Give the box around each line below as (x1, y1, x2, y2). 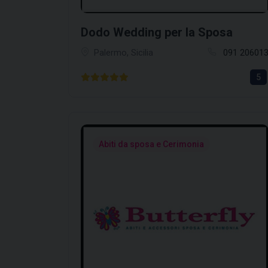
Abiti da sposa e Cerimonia (99, 139, 204, 149)
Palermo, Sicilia (94, 47, 153, 58)
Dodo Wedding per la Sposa (81, 25, 233, 39)
